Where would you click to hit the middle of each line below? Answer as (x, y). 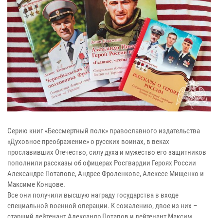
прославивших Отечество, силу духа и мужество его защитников (107, 153)
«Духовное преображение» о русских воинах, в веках (88, 142)
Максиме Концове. (36, 185)
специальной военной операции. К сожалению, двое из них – (102, 206)
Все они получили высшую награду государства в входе (93, 195)
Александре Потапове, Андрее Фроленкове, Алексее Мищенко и (106, 174)
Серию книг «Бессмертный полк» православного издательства (104, 131)
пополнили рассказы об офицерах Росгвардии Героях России (102, 163)
